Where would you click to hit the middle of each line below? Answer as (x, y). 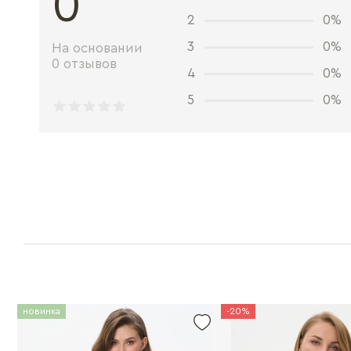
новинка (42, 311)
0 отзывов (84, 64)
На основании (97, 48)
